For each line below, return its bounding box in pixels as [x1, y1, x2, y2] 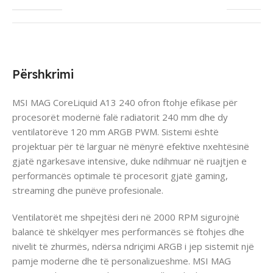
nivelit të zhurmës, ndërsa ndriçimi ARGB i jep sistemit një [12, 239, 254, 252]
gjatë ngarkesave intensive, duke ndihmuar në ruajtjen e [12, 154, 247, 167]
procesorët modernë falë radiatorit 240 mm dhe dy [12, 110, 228, 123]
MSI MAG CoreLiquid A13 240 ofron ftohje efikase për [12, 96, 238, 108]
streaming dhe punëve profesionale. [12, 183, 163, 196]
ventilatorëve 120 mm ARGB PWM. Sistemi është [12, 125, 219, 138]
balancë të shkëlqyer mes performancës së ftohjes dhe [12, 225, 244, 238]
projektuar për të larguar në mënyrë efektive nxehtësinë [12, 140, 249, 152]
